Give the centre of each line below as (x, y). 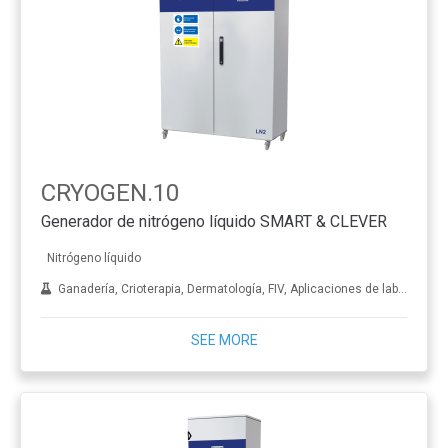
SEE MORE (224, 339)
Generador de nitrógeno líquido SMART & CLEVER (214, 222)
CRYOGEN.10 (110, 192)
